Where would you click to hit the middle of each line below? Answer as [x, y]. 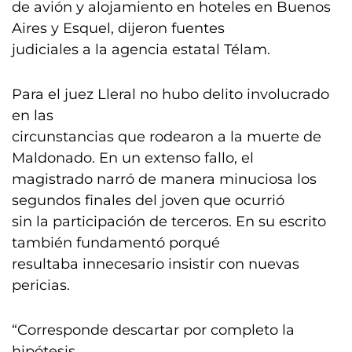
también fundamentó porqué [116, 243]
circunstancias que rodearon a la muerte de [167, 137]
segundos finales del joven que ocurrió [148, 200]
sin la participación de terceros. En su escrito [169, 222]
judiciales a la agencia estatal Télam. [141, 49]
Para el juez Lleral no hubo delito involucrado [170, 94]
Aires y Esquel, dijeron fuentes [118, 28]
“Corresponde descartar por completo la [153, 330]
